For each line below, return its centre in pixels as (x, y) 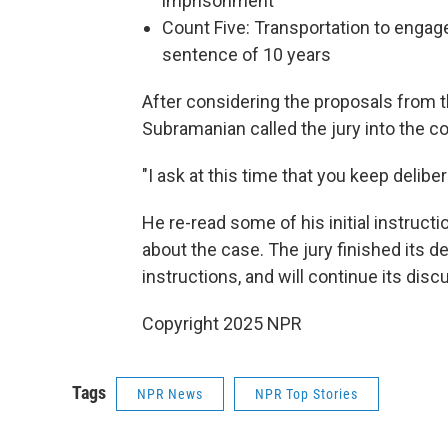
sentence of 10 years (246, 54)
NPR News (170, 394)
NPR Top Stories (306, 394)
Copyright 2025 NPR (222, 323)
